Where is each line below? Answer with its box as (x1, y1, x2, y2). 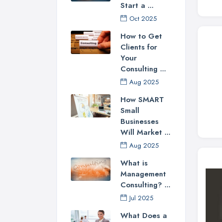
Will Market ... (120, 126, 170, 138)
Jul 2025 (129, 193, 153, 203)
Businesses (120, 115, 159, 127)
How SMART (120, 94, 164, 105)
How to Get (120, 30, 162, 42)
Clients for (120, 41, 157, 53)
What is (120, 157, 148, 168)
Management (120, 168, 166, 179)
